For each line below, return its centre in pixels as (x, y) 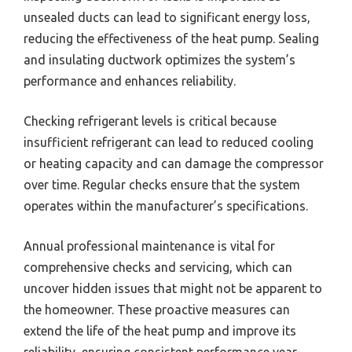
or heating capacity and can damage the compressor (174, 164)
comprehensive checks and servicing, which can (158, 268)
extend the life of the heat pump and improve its (160, 331)
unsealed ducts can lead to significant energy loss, (167, 18)
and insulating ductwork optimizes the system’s (159, 60)
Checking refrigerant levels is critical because (150, 121)
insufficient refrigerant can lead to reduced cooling (169, 143)
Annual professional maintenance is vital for (149, 246)
